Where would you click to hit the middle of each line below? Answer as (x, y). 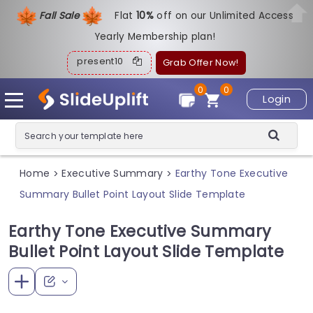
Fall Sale (60, 15)
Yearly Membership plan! (155, 37)
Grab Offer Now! (201, 63)
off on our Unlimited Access (225, 15)
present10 (105, 61)
